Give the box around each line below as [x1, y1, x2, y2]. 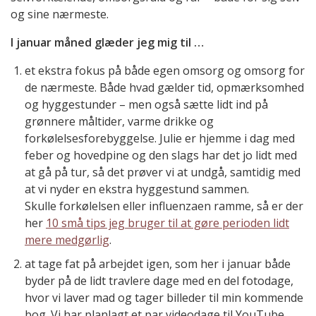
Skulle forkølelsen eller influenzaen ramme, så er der [25, 197, 303, 214]
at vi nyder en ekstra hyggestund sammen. [25, 181, 249, 197]
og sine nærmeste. [11, 6, 109, 22]
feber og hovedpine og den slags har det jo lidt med [25, 147, 297, 163]
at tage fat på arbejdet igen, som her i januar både [25, 255, 291, 272]
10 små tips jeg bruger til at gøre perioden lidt [46, 214, 289, 231]
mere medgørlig [25, 231, 109, 248]
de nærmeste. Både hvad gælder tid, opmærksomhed [25, 79, 304, 95]
